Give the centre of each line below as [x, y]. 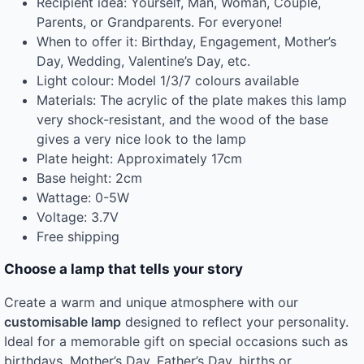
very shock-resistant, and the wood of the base [182, 119]
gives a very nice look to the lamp [141, 139]
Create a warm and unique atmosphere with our [151, 302]
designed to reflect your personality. [235, 321]
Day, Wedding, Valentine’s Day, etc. [143, 61]
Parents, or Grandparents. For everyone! [159, 22]
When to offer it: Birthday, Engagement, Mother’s [186, 41]
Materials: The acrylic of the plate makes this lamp [192, 100]
